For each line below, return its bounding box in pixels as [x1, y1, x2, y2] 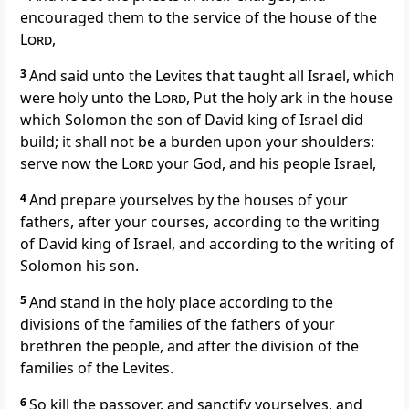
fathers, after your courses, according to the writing [20, 212, 380, 233]
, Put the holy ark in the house [186, 88, 393, 109]
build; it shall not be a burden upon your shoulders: [20, 131, 374, 152]
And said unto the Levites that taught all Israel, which [29, 66, 394, 87]
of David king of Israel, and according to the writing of [20, 234, 394, 255]
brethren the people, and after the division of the [20, 336, 359, 357]
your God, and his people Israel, [153, 153, 376, 174]
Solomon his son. [20, 256, 139, 277]
